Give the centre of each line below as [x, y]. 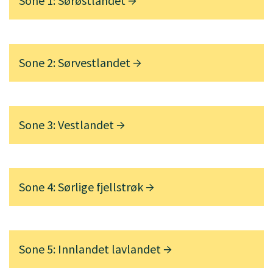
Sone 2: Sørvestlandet [76, 63]
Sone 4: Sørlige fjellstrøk [82, 187]
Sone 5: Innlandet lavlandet [91, 249]
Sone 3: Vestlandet [68, 125]
